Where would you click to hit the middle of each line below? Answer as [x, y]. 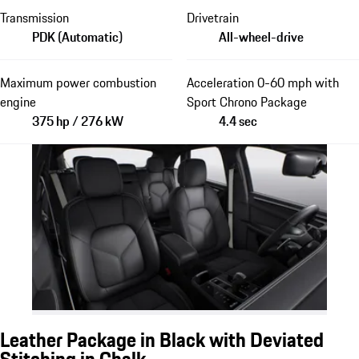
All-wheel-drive [261, 36]
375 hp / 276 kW [78, 121]
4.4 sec [238, 121]
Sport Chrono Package [246, 101]
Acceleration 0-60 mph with [262, 82]
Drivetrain [212, 17]
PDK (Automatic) [77, 36]
